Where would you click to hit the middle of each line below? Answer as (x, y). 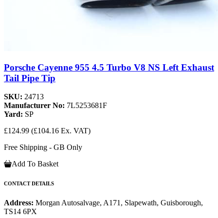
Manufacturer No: (35, 106)
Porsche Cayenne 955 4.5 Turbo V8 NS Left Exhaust (109, 67)
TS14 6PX (20, 212)
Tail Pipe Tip (30, 78)
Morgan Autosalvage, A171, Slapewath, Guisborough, (119, 203)
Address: (20, 203)
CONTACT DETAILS (29, 184)
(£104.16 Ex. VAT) (61, 131)
